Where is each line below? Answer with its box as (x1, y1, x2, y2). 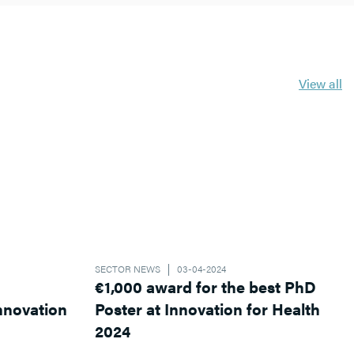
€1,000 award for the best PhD (94, 275, 316, 299)
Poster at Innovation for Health (94, 297, 320, 321)
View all (299, 74, 342, 92)
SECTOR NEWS (94, 262, 160, 276)
